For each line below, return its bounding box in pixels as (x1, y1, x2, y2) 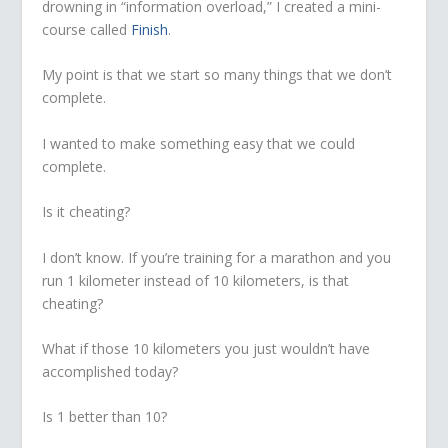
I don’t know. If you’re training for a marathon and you (42, 247, 392, 267)
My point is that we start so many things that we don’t (42, 65, 393, 85)
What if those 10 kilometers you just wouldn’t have (42, 338, 371, 358)
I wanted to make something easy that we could (42, 133, 356, 153)
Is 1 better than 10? (42, 407, 168, 427)
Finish (131, 20, 169, 39)
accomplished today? (42, 361, 179, 381)
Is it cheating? (42, 202, 131, 222)
